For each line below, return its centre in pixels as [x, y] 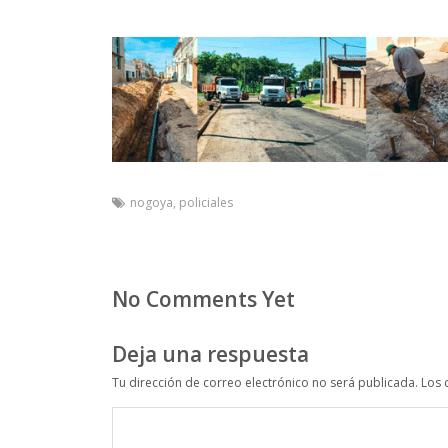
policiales [206, 202]
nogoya [151, 202]
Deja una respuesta [210, 353]
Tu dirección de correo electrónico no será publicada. [265, 382]
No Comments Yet [203, 298]
